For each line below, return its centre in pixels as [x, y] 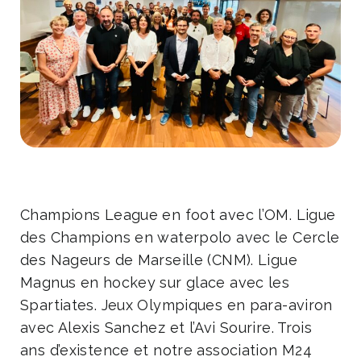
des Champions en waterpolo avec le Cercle [180, 237]
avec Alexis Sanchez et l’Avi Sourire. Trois [166, 327]
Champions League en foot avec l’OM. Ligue [178, 214]
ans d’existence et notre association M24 [166, 350]
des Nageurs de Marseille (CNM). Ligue [159, 259]
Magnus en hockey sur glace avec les [155, 282]
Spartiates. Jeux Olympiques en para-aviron [176, 305]
